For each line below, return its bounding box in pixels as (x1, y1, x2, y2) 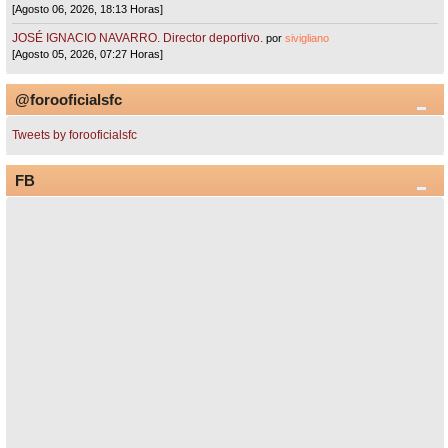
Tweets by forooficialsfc (12, 128, 138, 143)
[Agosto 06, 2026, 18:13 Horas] (12, 2, 164, 15)
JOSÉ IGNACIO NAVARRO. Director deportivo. (12, 31, 264, 46)
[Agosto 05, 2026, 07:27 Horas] (12, 48, 164, 61)
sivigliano (285, 32, 330, 45)
